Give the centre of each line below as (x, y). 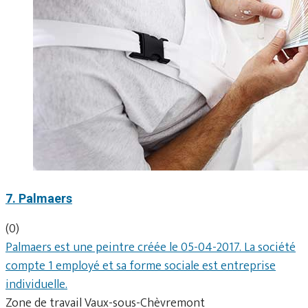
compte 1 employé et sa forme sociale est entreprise (141, 266)
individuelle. (36, 284)
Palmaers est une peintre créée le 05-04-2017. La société (151, 247)
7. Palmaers (39, 198)
